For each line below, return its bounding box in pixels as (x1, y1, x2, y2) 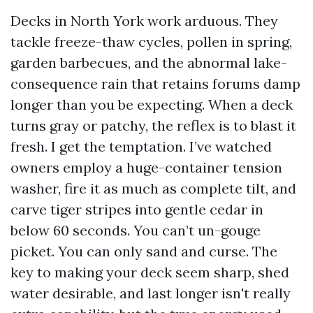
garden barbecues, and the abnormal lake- (10, 54, 287, 71)
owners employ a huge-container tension (10, 159, 282, 176)
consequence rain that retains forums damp (10, 75, 300, 92)
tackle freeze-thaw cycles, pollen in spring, (10, 33, 292, 50)
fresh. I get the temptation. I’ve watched (10, 138, 272, 155)
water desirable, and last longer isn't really (10, 284, 291, 302)
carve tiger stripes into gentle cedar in (10, 201, 263, 218)
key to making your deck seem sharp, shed (10, 263, 289, 281)
